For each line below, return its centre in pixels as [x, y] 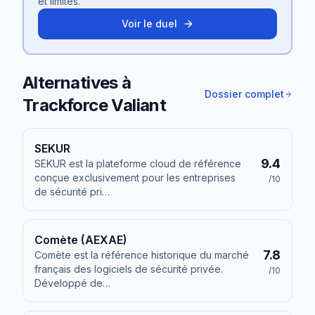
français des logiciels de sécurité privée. [129, 269]
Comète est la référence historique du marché [142, 255]
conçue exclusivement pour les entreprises [135, 178]
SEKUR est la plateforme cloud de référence [138, 163]
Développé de [69, 283]
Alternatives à [77, 83]
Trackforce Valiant [95, 105]
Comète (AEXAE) [81, 240]
